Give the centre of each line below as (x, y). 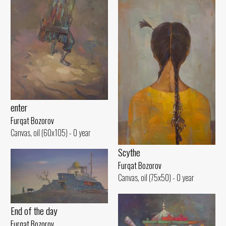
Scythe (129, 152)
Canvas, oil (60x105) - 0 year (51, 132)
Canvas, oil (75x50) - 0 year (156, 178)
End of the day (34, 211)
